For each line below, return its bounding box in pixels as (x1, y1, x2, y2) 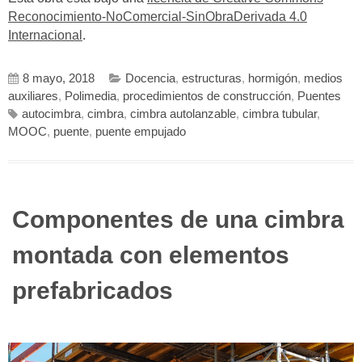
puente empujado (95, 124, 186, 138)
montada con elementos (12, 241, 289, 268)
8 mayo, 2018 (23, 71, 95, 85)
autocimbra (22, 107, 81, 120)
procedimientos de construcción (123, 89, 291, 103)
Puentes (297, 89, 341, 103)
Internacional (8, 28, 82, 43)
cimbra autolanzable (130, 107, 236, 120)
